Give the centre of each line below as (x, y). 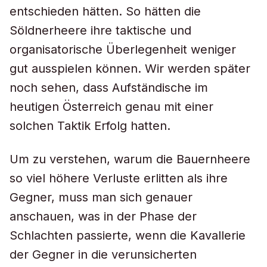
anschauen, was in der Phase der (103, 216)
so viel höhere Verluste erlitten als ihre (119, 178)
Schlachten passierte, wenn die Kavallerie (128, 235)
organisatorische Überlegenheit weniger (123, 49)
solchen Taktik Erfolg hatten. (90, 126)
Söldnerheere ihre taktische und (100, 30)
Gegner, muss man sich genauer (101, 197)
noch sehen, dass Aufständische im (109, 88)
